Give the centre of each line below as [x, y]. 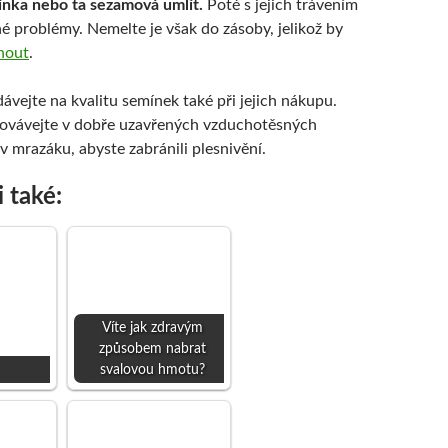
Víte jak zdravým [152, 327]
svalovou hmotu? [152, 369]
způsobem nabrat [152, 348]
